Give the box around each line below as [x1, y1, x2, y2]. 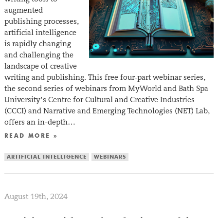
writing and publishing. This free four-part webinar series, [4, 73, 205, 82]
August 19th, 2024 [4, 192, 68, 201]
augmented [4, 5, 43, 15]
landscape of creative [4, 61, 77, 71]
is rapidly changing [4, 39, 71, 49]
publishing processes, [4, 17, 79, 26]
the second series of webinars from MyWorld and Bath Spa [4, 84, 208, 93]
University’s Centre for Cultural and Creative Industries [4, 95, 195, 105]
